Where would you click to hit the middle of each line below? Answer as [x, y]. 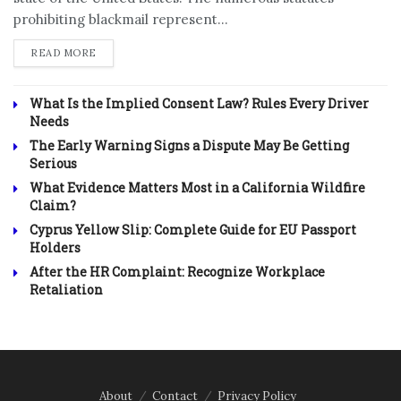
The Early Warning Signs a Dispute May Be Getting [189, 146]
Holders [55, 248]
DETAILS [119, 52]
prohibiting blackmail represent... [121, 20]
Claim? [53, 206]
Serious [53, 164]
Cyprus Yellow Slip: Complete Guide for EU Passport [193, 230]
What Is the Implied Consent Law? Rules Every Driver [199, 104]
